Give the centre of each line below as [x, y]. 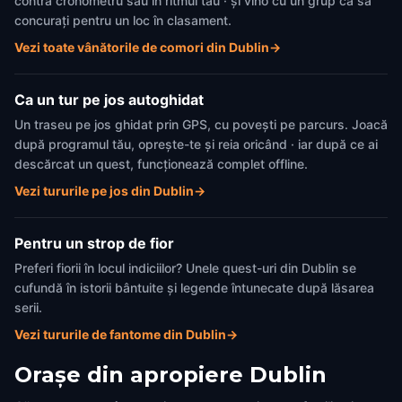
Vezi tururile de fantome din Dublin [120, 334]
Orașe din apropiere [129, 375]
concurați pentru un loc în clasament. [123, 20]
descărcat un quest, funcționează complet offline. [161, 164]
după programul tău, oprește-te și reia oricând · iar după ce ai [196, 144]
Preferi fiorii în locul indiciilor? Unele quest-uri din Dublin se [185, 268]
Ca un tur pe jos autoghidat [109, 100]
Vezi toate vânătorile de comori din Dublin [142, 47]
